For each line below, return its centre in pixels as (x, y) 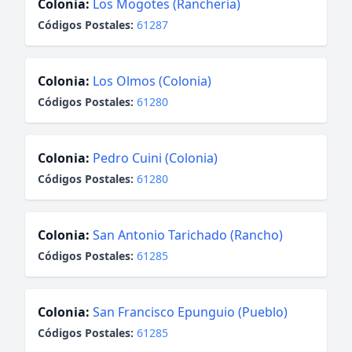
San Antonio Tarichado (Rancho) (188, 235)
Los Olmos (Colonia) (152, 81)
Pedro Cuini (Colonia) (155, 158)
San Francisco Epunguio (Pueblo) (190, 312)
